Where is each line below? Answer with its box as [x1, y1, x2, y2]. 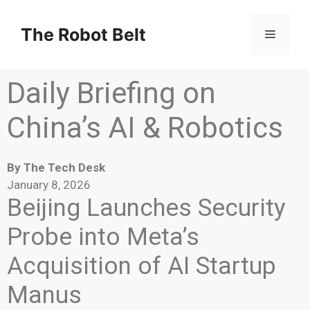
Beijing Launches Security [7, 194, 286, 222]
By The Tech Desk [7, 161, 105, 174]
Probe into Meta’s [7, 223, 199, 251]
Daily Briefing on [7, 76, 216, 110]
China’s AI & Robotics [7, 111, 283, 145]
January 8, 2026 [7, 178, 91, 192]
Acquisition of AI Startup [7, 252, 276, 280]
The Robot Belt [21, 24, 146, 45]
